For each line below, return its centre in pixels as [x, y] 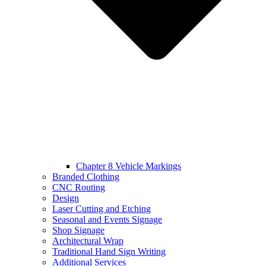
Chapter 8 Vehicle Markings [129, 166]
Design [66, 198]
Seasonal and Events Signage [107, 220]
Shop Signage [78, 230]
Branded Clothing [86, 177]
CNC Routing [79, 188]
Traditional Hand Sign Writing [109, 252]
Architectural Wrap [88, 241]
